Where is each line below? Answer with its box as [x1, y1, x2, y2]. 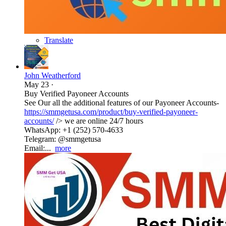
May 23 [24, 80, 49, 89]
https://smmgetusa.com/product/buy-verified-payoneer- [24, 107, 198, 116]
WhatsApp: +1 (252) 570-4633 [24, 125, 123, 134]
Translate [44, 35, 73, 44]
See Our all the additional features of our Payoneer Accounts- [24, 98, 219, 107]
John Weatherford [24, 71, 81, 80]
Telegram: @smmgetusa [24, 134, 101, 143]
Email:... [24, 143, 55, 152]
